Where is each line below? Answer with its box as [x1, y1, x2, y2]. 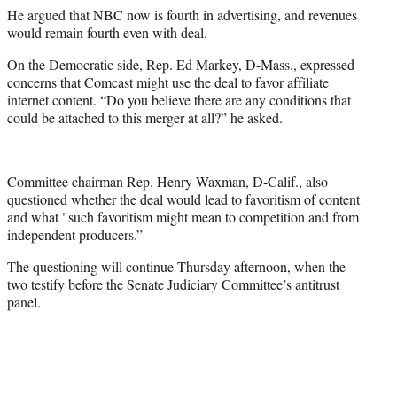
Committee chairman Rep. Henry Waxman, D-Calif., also [7, 171, 328, 191]
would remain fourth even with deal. [7, 22, 207, 42]
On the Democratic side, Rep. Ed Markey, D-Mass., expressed [7, 54, 354, 74]
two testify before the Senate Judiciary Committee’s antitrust [7, 274, 339, 293]
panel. [7, 292, 41, 311]
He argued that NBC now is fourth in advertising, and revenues [7, 4, 357, 24]
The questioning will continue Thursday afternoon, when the [7, 256, 346, 276]
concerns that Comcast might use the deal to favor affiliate [7, 72, 329, 91]
